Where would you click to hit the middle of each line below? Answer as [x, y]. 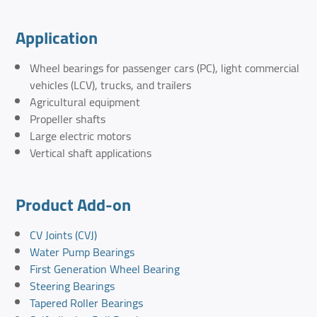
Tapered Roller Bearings [87, 303]
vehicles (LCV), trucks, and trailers [111, 85]
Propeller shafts [68, 119]
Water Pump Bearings [82, 252]
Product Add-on [74, 205]
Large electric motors [81, 136]
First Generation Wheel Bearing [105, 269]
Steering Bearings [73, 286]
